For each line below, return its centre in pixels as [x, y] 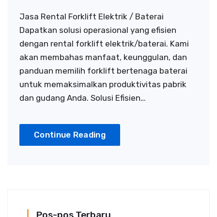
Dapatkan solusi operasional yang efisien [98, 30]
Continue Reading [70, 135]
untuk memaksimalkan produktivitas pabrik [103, 84]
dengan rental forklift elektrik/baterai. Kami [104, 44]
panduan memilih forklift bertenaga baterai [103, 71]
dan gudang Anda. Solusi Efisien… [83, 98]
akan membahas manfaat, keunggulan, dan [103, 57]
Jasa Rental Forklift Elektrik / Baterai [92, 16]
